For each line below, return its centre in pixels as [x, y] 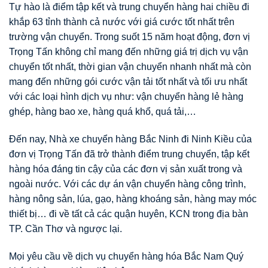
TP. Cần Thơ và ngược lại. [66, 229]
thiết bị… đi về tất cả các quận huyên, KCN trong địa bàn [129, 214]
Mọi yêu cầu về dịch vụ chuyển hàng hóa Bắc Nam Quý [126, 256]
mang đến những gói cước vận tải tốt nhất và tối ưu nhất [128, 82]
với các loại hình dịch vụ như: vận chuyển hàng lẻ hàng [126, 97]
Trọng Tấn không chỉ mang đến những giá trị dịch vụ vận [129, 52]
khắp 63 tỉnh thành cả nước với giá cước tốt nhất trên [122, 22]
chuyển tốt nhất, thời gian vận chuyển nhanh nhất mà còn [130, 67]
